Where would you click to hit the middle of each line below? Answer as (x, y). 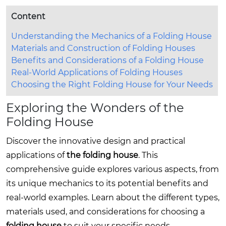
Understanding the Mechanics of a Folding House (111, 36)
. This (148, 155)
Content (28, 16)
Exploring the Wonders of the (95, 107)
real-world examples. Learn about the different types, (113, 197)
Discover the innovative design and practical (96, 141)
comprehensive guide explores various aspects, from (112, 169)
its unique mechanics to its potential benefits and (107, 183)
